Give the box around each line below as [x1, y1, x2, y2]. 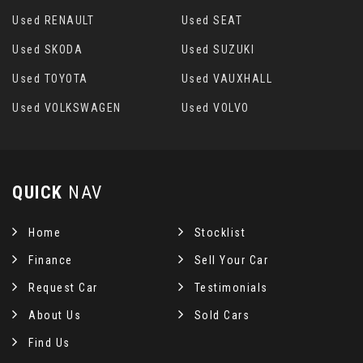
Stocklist [194, 226, 246, 240]
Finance [28, 254, 73, 267]
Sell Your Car [194, 254, 269, 267]
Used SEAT [181, 14, 243, 28]
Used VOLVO [181, 101, 250, 115]
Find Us [28, 336, 70, 350]
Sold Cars [194, 309, 250, 322]
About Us [28, 309, 81, 322]
